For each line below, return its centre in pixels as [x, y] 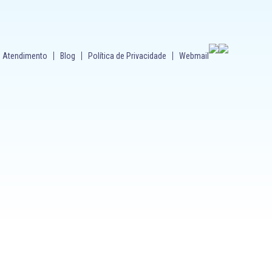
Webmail [194, 56]
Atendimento [25, 56]
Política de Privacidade [127, 56]
